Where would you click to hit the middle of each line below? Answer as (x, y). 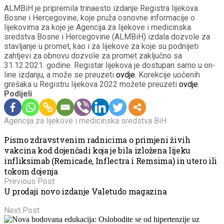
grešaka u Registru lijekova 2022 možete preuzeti (90, 84)
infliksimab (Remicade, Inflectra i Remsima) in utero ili (111, 160)
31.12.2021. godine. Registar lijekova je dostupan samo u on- (110, 65)
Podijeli (18, 93)
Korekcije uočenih (168, 74)
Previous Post (29, 181)
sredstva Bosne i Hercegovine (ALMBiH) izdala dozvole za (107, 36)
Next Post (22, 210)
